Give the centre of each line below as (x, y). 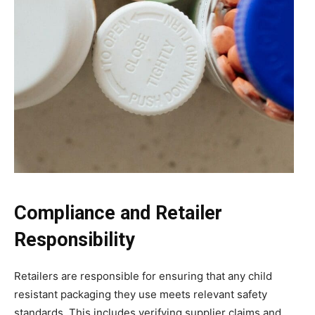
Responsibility (75, 240)
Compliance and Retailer (118, 213)
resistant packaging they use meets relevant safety (141, 295)
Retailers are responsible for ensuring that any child (143, 276)
